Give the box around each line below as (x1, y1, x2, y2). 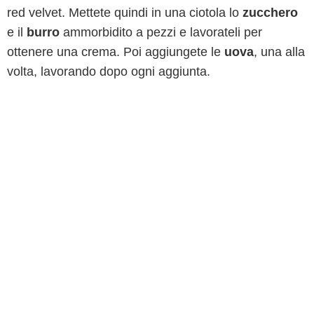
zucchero (243, 6, 298, 20)
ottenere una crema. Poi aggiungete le (7, 45, 224, 59)
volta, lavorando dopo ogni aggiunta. (7, 64, 210, 78)
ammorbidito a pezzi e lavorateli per (60, 25, 262, 39)
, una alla (254, 45, 305, 59)
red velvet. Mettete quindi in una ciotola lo (7, 6, 243, 20)
